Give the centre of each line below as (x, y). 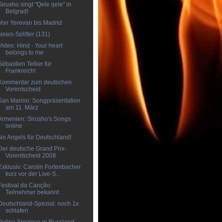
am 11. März (22, 108)
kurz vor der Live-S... (33, 174)
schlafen (17, 211)
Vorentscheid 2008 (30, 156)
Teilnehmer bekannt (32, 192)
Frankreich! (20, 71)
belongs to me (24, 53)
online (14, 126)
